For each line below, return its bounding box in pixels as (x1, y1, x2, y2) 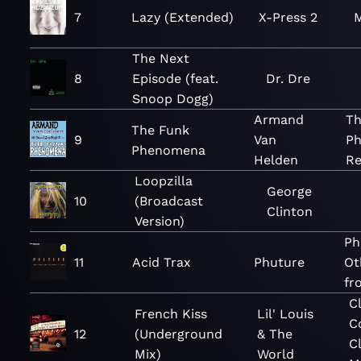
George (267, 183, 313, 199)
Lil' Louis (257, 305, 314, 322)
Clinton (267, 203, 313, 219)
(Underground (135, 326, 222, 342)
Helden (254, 152, 299, 168)
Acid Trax (132, 255, 191, 270)
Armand (254, 112, 305, 127)
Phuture (253, 255, 305, 270)
